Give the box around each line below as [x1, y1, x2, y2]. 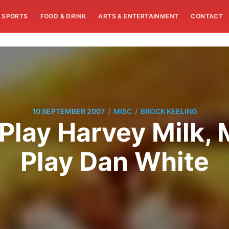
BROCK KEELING [140, 107, 197, 116]
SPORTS [2, 12, 28, 20]
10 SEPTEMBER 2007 [32, 107, 105, 116]
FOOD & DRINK [40, 12, 86, 20]
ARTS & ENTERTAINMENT [98, 12, 179, 20]
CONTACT [191, 12, 223, 20]
